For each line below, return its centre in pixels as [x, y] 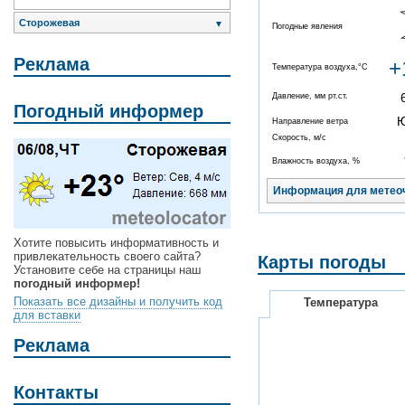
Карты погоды [322, 262]
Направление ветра [310, 121]
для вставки [47, 316]
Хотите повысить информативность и [116, 243]
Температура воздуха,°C [320, 66]
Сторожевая [49, 23]
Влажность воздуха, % [316, 160]
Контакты [56, 392]
